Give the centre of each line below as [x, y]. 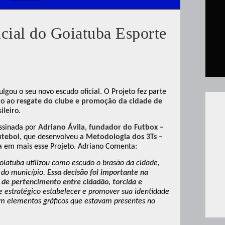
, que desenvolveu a [53, 137]
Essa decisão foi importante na [98, 173]
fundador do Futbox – [126, 128]
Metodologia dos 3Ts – [124, 137]
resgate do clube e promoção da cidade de [89, 101]
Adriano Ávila [62, 128]
